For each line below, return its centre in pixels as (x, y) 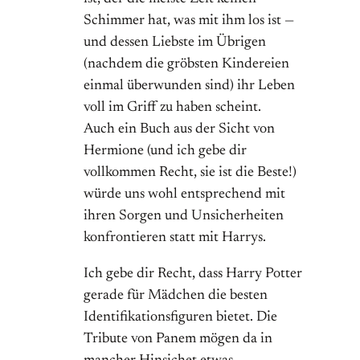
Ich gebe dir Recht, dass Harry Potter (193, 274)
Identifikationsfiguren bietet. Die (180, 318)
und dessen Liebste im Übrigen (175, 43)
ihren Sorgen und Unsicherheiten (184, 217)
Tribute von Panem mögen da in (178, 340)
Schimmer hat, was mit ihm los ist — (189, 21)
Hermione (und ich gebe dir (165, 151)
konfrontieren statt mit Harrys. (175, 238)
